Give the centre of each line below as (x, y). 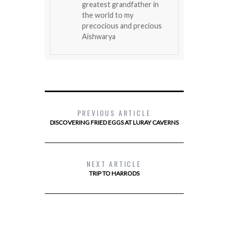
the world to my (107, 15)
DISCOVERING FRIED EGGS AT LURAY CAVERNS (114, 123)
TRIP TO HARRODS (114, 174)
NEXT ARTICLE (114, 164)
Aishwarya (98, 37)
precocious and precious (122, 26)
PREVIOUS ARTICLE (114, 113)
